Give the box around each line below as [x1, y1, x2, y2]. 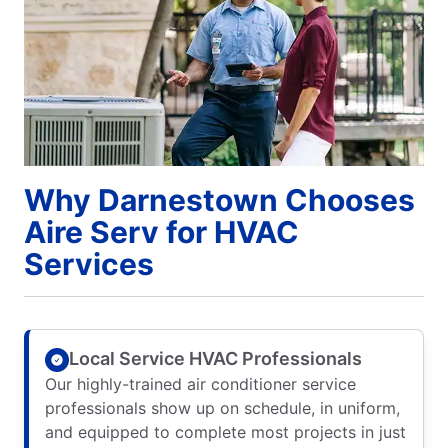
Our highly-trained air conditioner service [45, 373, 356, 394]
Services [24, 245, 154, 282]
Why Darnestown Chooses [24, 181, 415, 218]
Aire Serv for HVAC [24, 213, 299, 250]
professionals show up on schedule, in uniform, [45, 397, 400, 418]
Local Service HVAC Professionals [69, 348, 362, 370]
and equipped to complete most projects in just [45, 421, 406, 442]
